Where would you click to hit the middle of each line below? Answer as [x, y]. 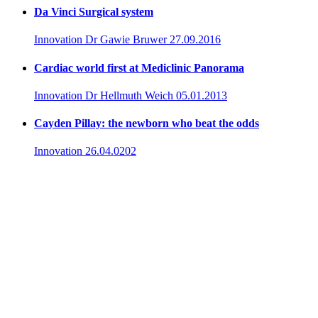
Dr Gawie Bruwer [126, 40]
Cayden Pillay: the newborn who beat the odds [147, 124]
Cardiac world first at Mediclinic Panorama [139, 67]
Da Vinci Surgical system [94, 12]
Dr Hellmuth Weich [129, 95]
